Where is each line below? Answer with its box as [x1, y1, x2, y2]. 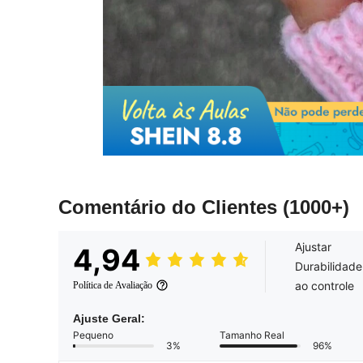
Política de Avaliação [73, 280, 152, 292]
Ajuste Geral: [73, 312, 145, 326]
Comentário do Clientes [58, 196, 283, 219]
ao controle [295, 279, 354, 293]
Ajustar [295, 240, 331, 254]
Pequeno [73, 329, 113, 342]
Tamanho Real [220, 329, 284, 342]
